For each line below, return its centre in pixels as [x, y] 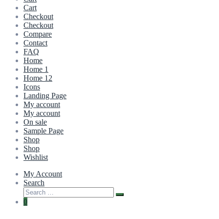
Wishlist [36, 157]
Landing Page [45, 96]
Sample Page [44, 131]
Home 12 [38, 78]
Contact [35, 43]
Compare [38, 34]
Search [34, 183]
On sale [35, 122]
